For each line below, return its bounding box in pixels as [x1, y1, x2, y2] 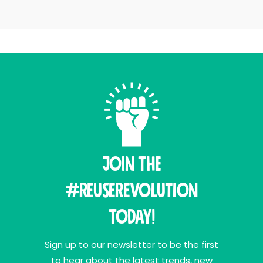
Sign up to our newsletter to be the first [45, 238, 218, 251]
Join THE [102, 154, 161, 175]
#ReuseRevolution [65, 181, 198, 201]
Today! [108, 207, 155, 228]
